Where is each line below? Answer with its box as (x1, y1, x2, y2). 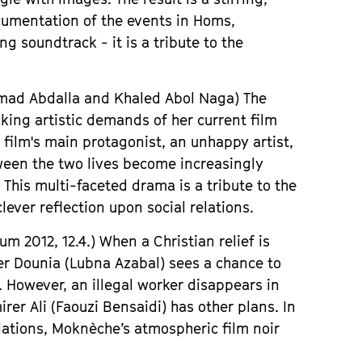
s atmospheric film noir (123, 320, 280, 337)
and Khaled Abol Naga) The (84, 90, 267, 107)
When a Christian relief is (99, 233, 271, 250)
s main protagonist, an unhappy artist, (33, 133, 294, 150)
